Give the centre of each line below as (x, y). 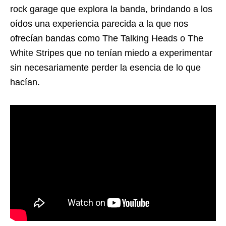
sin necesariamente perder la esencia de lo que (105, 68)
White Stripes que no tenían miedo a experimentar (111, 53)
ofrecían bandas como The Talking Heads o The (107, 39)
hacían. (29, 82)
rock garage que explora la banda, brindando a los (111, 9)
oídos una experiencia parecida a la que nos (99, 24)
